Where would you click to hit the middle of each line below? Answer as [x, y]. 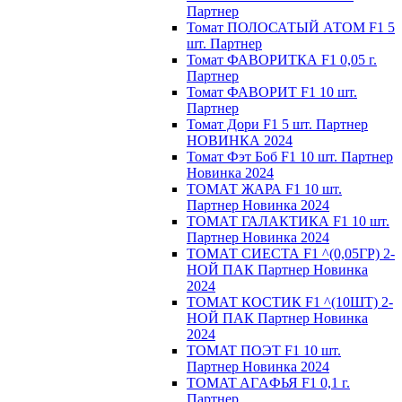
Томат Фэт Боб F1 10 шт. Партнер [290, 157]
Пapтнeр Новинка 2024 [258, 367]
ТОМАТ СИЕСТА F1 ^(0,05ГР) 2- [291, 253]
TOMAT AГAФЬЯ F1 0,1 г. [268, 383]
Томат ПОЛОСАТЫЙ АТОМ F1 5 [291, 27]
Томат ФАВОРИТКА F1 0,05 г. [282, 60]
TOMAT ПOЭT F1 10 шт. [264, 350]
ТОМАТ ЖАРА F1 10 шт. [264, 189]
